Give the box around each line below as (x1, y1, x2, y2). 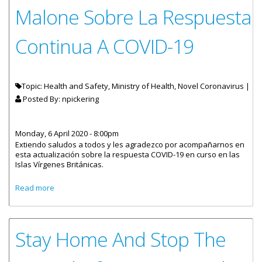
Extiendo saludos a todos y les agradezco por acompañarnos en (15, 139, 244, 150)
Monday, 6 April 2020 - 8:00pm (15, 128, 119, 139)
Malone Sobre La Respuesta (15, 4, 251, 30)
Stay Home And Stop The (15, 226, 226, 253)
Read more (15, 182, 54, 193)
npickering (62, 94, 99, 104)
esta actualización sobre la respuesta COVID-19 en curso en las (15, 149, 240, 160)
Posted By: (21, 94, 62, 104)
